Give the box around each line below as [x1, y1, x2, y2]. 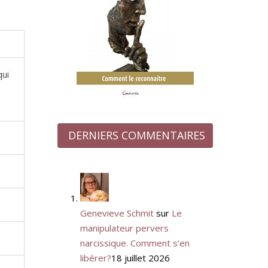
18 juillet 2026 [111, 251, 170, 264]
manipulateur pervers [80, 221, 169, 234]
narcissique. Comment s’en [80, 236, 190, 249]
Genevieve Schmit [80, 206, 154, 219]
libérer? [80, 251, 111, 264]
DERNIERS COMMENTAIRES [68, 127, 205, 142]
